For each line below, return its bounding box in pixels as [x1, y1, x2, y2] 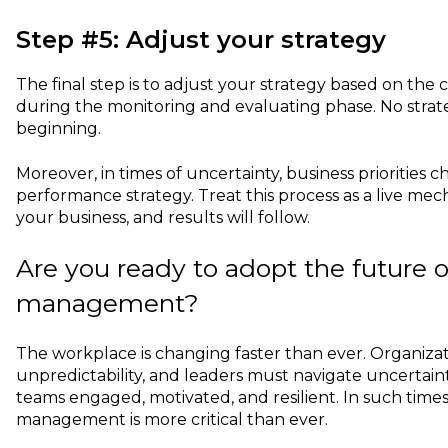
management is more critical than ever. [16, 410, 328, 430]
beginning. [16, 119, 101, 139]
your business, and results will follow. [16, 207, 310, 227]
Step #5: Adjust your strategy [16, 25, 386, 55]
